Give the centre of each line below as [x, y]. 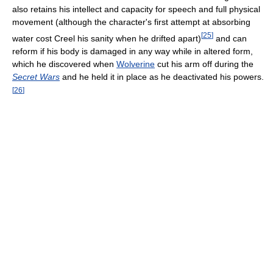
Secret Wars [36, 76]
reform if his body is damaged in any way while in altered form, [133, 51]
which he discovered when [64, 64]
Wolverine [136, 64]
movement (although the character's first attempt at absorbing [131, 22]
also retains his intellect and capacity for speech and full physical [136, 9]
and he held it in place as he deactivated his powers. [162, 76]
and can [230, 38]
